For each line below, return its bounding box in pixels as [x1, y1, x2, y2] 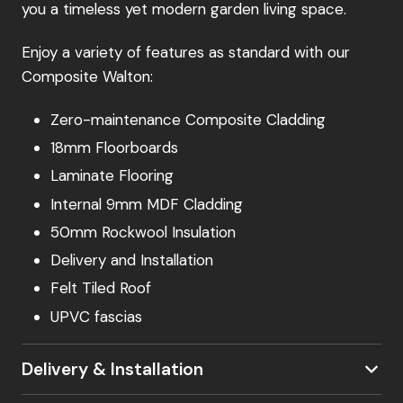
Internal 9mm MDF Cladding [50, 193, 243, 214]
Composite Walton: [22, 67, 157, 87]
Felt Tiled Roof [50, 278, 156, 299]
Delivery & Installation [22, 357, 203, 381]
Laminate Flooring [50, 166, 174, 186]
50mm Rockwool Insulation [50, 221, 236, 242]
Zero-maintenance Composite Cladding [50, 109, 326, 130]
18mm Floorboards [50, 138, 178, 158]
